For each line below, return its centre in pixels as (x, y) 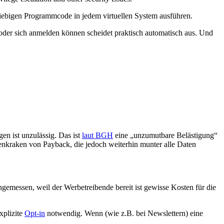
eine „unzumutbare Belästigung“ (165, 135)
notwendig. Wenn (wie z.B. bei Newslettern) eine (124, 213)
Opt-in (35, 213)
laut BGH (97, 135)
